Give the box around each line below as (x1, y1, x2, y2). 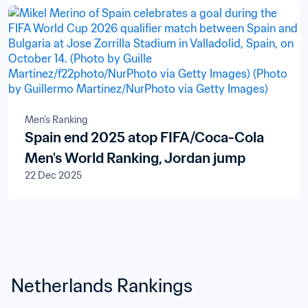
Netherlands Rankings (11, 274, 192, 297)
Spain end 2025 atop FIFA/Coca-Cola (25, 129, 264, 146)
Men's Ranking (25, 113, 87, 126)
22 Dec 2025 (25, 169, 82, 181)
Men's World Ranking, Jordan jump (25, 149, 245, 167)
